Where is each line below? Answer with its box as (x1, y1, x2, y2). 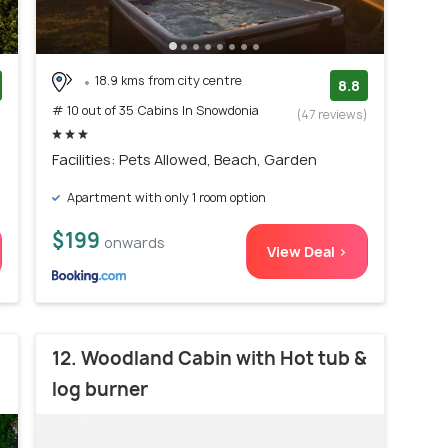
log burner (52, 376, 148, 402)
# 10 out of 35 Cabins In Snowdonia (52, 101, 259, 119)
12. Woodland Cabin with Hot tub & (52, 345, 367, 371)
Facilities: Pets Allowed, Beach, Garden (52, 149, 317, 169)
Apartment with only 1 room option (64, 188, 266, 206)
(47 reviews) (297, 106, 368, 124)
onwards (104, 232, 165, 252)
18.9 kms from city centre (95, 72, 242, 90)
